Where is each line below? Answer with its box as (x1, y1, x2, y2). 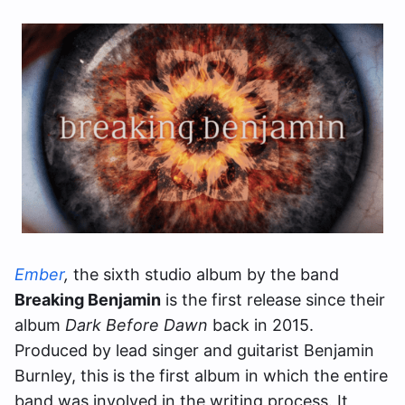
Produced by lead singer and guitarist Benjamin (14, 341, 374, 360)
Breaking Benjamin (14, 290, 161, 309)
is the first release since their (165, 290, 385, 309)
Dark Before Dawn (65, 316, 208, 334)
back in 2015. (208, 316, 314, 334)
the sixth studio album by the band (73, 265, 339, 284)
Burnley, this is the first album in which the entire (14, 366, 388, 385)
